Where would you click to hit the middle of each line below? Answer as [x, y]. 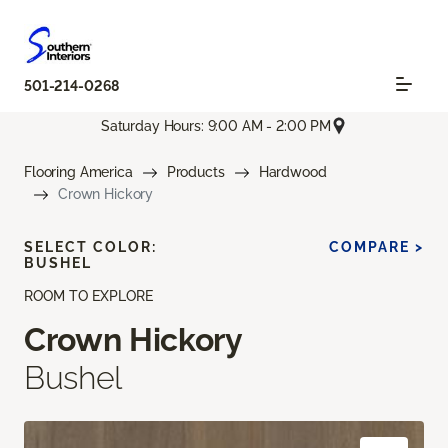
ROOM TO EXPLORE [88, 296]
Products [195, 172]
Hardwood [292, 172]
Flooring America [78, 172]
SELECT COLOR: [90, 247]
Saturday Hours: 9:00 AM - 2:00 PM [216, 125]
